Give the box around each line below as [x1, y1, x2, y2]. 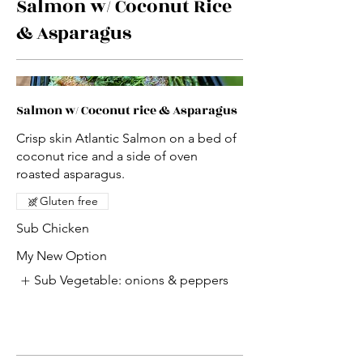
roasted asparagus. [16, 166, 125, 182]
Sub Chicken [16, 220, 89, 237]
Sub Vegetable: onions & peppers [34, 272, 229, 288]
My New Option [16, 248, 107, 264]
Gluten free [40, 194, 98, 209]
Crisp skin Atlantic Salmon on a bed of [16, 130, 237, 147]
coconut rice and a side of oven [16, 148, 198, 164]
